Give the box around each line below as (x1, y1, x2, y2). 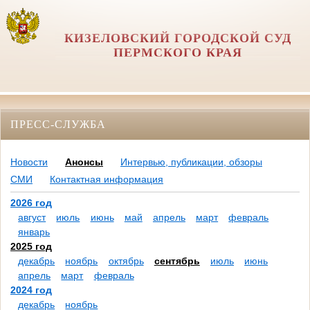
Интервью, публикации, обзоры (120, 156, 262, 168)
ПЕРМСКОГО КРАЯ (113, 46, 242, 60)
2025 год (10, 241, 52, 253)
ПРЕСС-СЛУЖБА (10, 118, 106, 130)
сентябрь (154, 255, 200, 267)
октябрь (108, 255, 144, 267)
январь (18, 226, 51, 238)
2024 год (10, 284, 52, 296)
